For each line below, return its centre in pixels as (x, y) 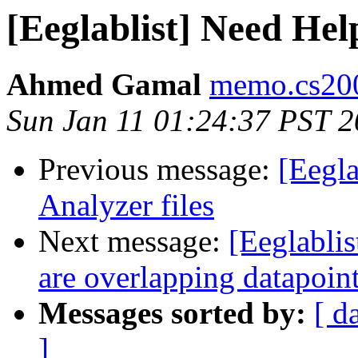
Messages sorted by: (172, 313)
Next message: (133, 241)
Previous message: (158, 169)
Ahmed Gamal (104, 85)
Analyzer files (126, 205)
